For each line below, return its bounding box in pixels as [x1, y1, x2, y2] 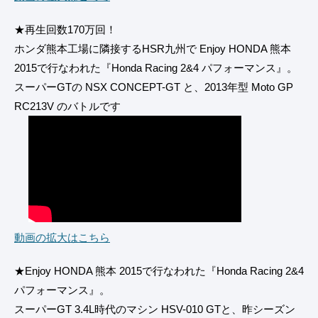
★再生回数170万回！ [14, 23, 116, 36]
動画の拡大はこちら [14, 231, 110, 244]
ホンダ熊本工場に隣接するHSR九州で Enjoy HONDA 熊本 [14, 43, 291, 55]
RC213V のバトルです [14, 100, 121, 113]
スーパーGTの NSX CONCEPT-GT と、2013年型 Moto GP [14, 81, 293, 94]
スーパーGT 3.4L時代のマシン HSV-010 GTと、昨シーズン [14, 303, 295, 316]
